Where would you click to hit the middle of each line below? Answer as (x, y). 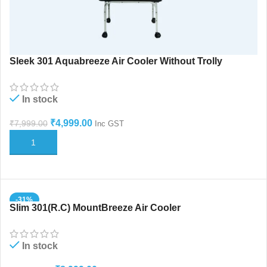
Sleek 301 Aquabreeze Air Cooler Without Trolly (116, 61)
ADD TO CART (43, 142)
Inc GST (109, 123)
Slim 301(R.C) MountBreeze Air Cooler (95, 207)
